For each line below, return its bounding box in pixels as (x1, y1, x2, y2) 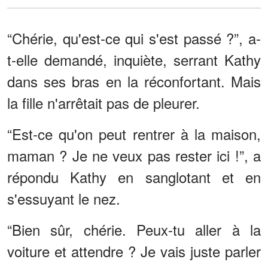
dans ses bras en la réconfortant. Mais (7, 71, 261, 92)
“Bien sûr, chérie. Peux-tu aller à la (7, 219, 261, 240)
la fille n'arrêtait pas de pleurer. (7, 92, 200, 114)
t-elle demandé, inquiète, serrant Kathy (7, 49, 261, 71)
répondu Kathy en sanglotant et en (7, 166, 261, 188)
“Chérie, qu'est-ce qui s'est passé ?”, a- (7, 28, 261, 49)
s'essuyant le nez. (7, 188, 120, 209)
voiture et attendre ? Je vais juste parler (7, 240, 261, 262)
